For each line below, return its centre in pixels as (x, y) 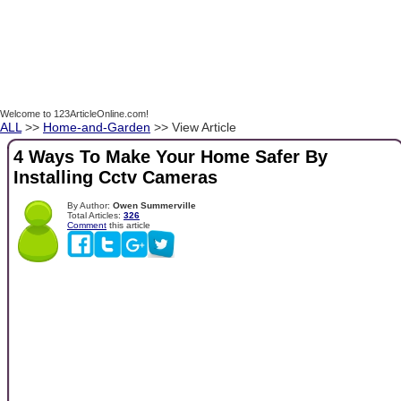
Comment (87, 225)
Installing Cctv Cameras (115, 178)
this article (128, 225)
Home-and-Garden (97, 127)
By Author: (90, 205)
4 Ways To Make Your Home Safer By (171, 157)
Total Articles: (95, 215)
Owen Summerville (154, 205)
